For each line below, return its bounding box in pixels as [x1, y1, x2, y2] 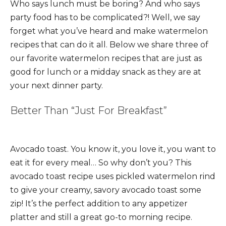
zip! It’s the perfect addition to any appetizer [10, 198, 188, 208]
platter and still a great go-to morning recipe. [10, 212, 192, 222]
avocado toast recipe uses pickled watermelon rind [10, 171, 215, 181]
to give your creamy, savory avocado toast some [10, 185, 201, 195]
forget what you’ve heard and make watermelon [10, 26, 208, 36]
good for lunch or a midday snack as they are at [10, 67, 201, 77]
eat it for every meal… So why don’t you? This [10, 157, 191, 167]
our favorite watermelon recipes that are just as [10, 53, 202, 63]
